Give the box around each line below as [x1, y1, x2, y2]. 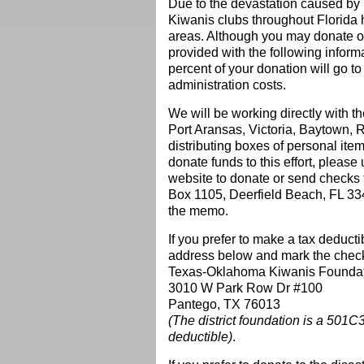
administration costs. [168, 78, 286, 92]
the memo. [168, 204, 228, 218]
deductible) [168, 330, 232, 344]
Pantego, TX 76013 [168, 297, 280, 311]
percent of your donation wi [168, 62, 323, 76]
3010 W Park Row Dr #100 [168, 281, 323, 295]
